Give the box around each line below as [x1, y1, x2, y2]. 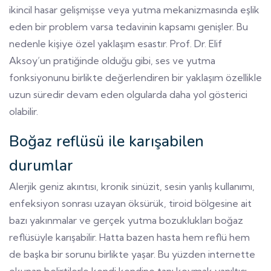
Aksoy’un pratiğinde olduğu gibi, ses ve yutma [9, 54, 215, 67]
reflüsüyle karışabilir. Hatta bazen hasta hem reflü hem [9, 230, 250, 243]
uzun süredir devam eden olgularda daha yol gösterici [9, 88, 247, 100]
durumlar [9, 154, 73, 176]
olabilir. [9, 105, 38, 117]
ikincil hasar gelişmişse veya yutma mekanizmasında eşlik [9, 3, 260, 16]
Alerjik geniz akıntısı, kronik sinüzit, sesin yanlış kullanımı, [9, 180, 255, 192]
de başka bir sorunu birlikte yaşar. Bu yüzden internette [9, 247, 255, 260]
